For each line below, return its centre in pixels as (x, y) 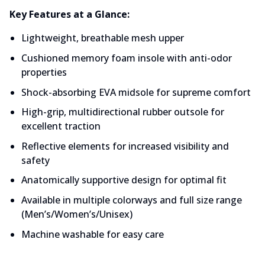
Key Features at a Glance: (70, 14)
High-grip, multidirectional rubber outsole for (123, 112)
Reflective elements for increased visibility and (125, 146)
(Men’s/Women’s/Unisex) (77, 214)
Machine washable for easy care (93, 234)
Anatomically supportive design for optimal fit (124, 180)
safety (35, 160)
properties (44, 72)
